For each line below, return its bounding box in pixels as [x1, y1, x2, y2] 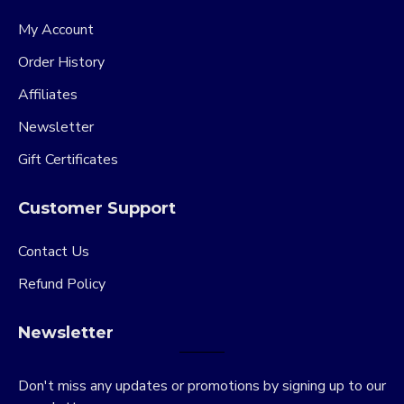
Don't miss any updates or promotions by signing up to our [18, 376, 386, 397]
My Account [18, 20, 94, 41]
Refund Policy [18, 274, 106, 295]
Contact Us [18, 242, 89, 262]
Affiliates [18, 85, 78, 106]
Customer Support [18, 198, 176, 219]
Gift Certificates [18, 150, 118, 170]
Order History [18, 52, 105, 73]
